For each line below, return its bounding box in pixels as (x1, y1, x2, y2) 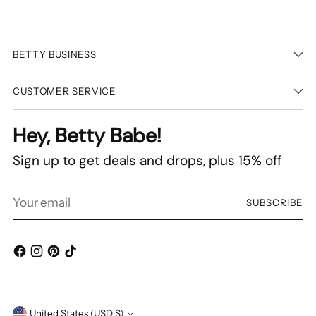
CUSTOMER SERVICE (13, 85, 116, 97)
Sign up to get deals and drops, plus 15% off (13, 151, 281, 169)
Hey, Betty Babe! (13, 122, 162, 149)
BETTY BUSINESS (13, 48, 97, 60)
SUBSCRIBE (245, 196, 303, 208)
